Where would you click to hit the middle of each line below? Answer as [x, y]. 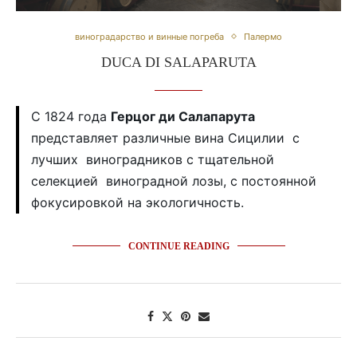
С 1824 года [71, 116]
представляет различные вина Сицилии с [165, 137]
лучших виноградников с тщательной [153, 159]
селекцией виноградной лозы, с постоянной [174, 180]
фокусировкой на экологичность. [137, 202]
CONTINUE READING [178, 246]
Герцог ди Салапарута [183, 116]
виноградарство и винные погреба [149, 36]
